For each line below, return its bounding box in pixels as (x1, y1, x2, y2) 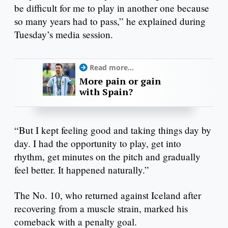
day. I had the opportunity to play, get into (14, 137, 181, 150)
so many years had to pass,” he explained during (14, 14, 206, 27)
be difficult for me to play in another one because (14, 1, 209, 14)
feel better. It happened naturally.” (14, 163, 149, 177)
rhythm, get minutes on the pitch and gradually (14, 150, 201, 163)
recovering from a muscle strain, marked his (14, 202, 188, 215)
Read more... (90, 62, 134, 72)
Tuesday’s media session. (14, 27, 113, 41)
